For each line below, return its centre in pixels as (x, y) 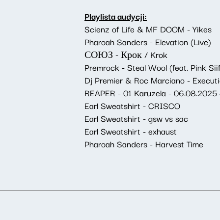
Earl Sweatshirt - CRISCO (132, 105)
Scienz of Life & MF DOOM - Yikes (148, 29)
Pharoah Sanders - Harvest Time (144, 144)
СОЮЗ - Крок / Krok (126, 54)
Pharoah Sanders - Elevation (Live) (148, 41)
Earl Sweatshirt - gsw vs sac (136, 118)
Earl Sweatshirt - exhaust (131, 131)
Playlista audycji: (116, 16)
